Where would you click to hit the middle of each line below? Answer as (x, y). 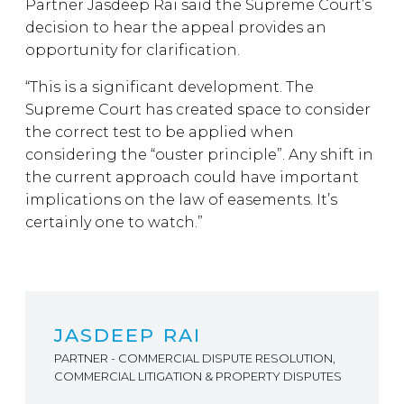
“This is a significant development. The (170, 87)
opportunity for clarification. (133, 50)
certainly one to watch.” (114, 222)
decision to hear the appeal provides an (176, 28)
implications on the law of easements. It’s (181, 200)
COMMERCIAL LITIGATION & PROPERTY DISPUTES (198, 376)
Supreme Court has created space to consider (198, 110)
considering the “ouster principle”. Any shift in (199, 155)
